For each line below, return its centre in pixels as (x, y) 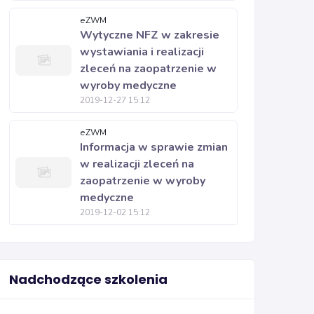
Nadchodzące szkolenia (88, 279)
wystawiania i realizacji (142, 52)
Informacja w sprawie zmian (154, 147)
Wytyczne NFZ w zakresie (150, 35)
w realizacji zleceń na (137, 164)
